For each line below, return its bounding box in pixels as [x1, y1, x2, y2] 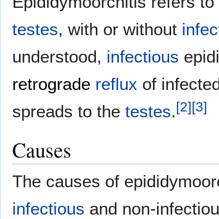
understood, [12, 47, 107, 66]
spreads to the [12, 102, 125, 121]
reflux [95, 74, 137, 94]
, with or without [58, 20, 182, 39]
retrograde [12, 74, 90, 94]
